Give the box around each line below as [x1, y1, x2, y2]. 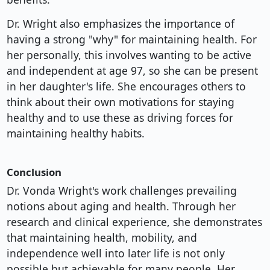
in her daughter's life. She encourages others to [6, 79, 246, 94]
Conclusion [6, 165, 61, 180]
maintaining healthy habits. [6, 126, 145, 141]
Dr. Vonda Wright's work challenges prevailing [6, 183, 237, 198]
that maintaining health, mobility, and [6, 230, 197, 245]
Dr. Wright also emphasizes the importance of [6, 16, 234, 31]
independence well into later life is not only [6, 246, 225, 261]
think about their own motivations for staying [6, 95, 234, 110]
